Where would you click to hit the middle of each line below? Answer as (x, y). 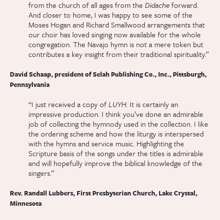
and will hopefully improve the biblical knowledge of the (116, 163)
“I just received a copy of (69, 104)
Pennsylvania (30, 85)
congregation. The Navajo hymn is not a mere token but (116, 44)
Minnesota (26, 204)
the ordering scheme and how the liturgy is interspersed (116, 134)
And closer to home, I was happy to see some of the (111, 15)
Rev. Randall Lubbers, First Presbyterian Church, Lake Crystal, (104, 193)
